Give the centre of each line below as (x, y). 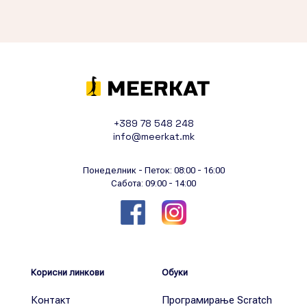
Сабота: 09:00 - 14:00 (153, 184)
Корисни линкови (67, 273)
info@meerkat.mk (153, 137)
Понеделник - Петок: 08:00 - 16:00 (153, 171)
